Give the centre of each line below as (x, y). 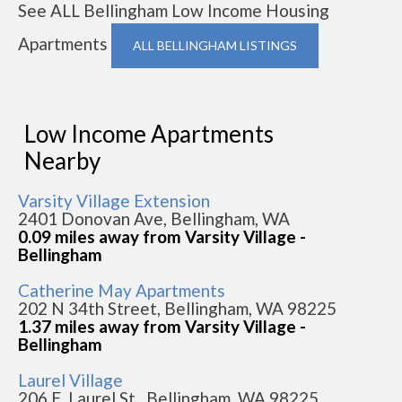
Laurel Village (70, 380)
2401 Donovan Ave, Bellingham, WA (154, 218)
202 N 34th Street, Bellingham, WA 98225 (177, 308)
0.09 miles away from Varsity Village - (162, 236)
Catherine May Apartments (122, 290)
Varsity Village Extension (114, 200)
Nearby (62, 160)
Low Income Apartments (149, 133)
